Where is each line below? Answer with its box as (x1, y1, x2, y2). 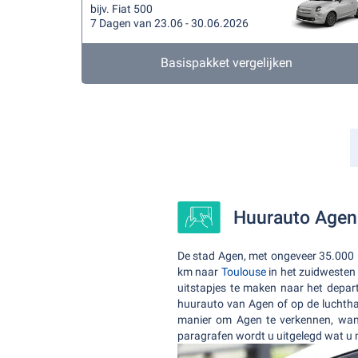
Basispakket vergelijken (161, 55, 293, 70)
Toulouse (221, 265, 266, 278)
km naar (177, 265, 221, 278)
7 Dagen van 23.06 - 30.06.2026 (90, 17, 249, 30)
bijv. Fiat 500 (90, 2, 153, 15)
